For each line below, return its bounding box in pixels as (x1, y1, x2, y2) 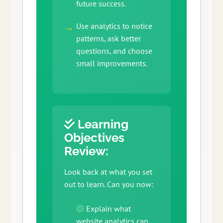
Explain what (84, 204, 131, 214)
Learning (74, 117, 128, 132)
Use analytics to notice (76, 21, 152, 31)
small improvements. (76, 58, 147, 69)
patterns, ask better (76, 33, 141, 44)
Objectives (64, 130, 124, 145)
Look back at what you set (64, 167, 152, 177)
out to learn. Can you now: (64, 179, 153, 190)
